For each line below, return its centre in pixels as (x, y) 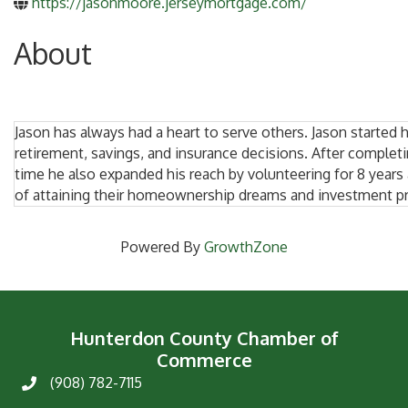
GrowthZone (245, 247)
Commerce (204, 360)
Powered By (162, 247)
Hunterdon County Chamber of (204, 338)
